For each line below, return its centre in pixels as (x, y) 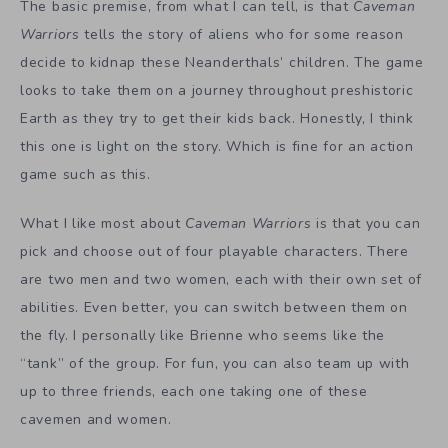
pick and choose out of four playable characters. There (214, 251)
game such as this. (85, 174)
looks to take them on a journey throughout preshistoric (217, 90)
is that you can (366, 223)
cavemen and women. (96, 419)
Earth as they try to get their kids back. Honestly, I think (217, 118)
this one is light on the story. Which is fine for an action (217, 146)
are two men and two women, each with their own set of (221, 279)
